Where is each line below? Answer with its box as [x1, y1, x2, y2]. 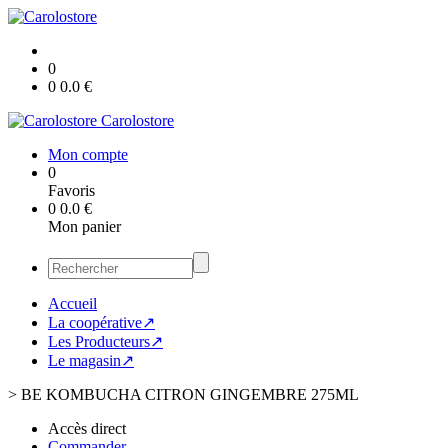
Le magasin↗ [48, 352, 134, 369]
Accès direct [48, 420, 126, 437]
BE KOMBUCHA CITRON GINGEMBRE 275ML [21, 386, 359, 403]
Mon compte [48, 146, 128, 163]
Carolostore [101, 112, 174, 129]
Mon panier [48, 218, 121, 235]
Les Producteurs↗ [48, 333, 163, 350]
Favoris [48, 182, 95, 199]
